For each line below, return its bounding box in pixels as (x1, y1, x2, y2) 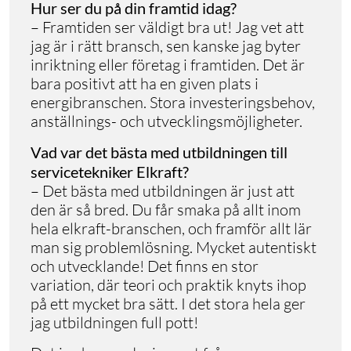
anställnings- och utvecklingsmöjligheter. (31, 110, 302, 131)
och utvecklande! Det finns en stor (31, 255, 259, 276)
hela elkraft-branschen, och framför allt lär (31, 218, 312, 238)
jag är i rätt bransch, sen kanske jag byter (31, 35, 301, 56)
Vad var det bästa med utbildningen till (31, 142, 288, 161)
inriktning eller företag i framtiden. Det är (31, 54, 305, 74)
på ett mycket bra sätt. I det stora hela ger (31, 293, 306, 313)
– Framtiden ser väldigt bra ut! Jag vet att (31, 16, 304, 37)
